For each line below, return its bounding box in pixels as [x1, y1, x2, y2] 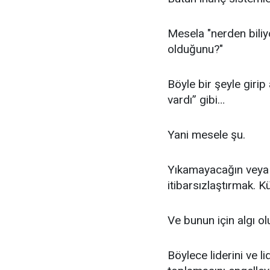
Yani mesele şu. [168, 128, 245, 142]
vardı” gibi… [168, 93, 225, 107]
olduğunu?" [168, 42, 223, 56]
